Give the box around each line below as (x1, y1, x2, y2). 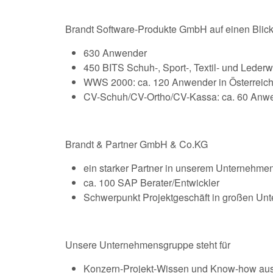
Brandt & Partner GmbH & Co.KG (65, 136, 208, 151)
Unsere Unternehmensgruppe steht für (65, 237, 230, 252)
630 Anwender (83, 45, 147, 60)
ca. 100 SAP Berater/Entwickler (83, 175, 219, 190)
